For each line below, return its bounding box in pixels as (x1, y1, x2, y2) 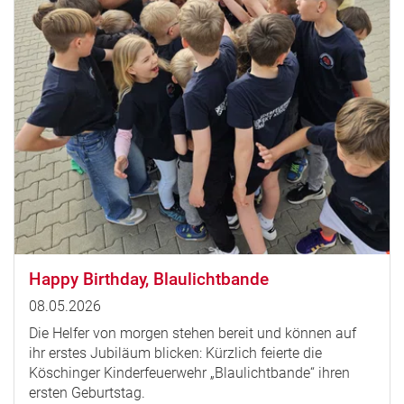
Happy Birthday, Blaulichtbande (29, 268, 269, 289)
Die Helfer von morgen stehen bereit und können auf (29, 324, 356, 342)
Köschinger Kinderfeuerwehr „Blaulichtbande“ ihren (29, 363, 350, 381)
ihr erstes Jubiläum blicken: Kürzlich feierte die (29, 344, 322, 362)
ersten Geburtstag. (29, 383, 145, 401)
